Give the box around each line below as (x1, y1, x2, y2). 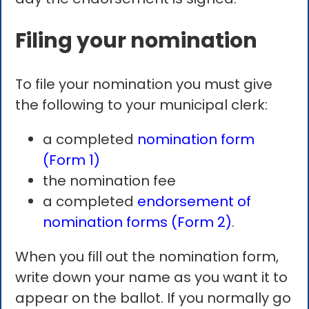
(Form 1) (43, 150, 101, 170)
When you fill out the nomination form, (15, 247, 279, 267)
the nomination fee (43, 171, 177, 191)
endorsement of (137, 192, 252, 212)
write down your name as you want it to (15, 268, 288, 288)
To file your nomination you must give (15, 74, 273, 94)
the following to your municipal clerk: (15, 95, 268, 115)
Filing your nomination (15, 26, 258, 56)
